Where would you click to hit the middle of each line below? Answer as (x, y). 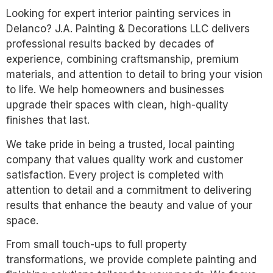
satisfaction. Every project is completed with (115, 175)
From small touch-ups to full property (97, 245)
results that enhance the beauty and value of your (129, 205)
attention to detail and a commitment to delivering (129, 190)
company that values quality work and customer (125, 159)
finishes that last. (48, 120)
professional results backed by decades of (110, 44)
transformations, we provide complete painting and (131, 260)
